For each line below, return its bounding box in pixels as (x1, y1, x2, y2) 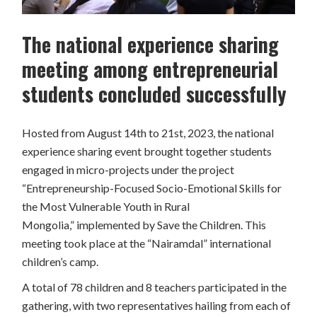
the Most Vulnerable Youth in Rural (22, 199, 190, 213)
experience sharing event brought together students (22, 144, 272, 158)
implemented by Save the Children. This (74, 217, 267, 231)
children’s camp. (22, 254, 99, 268)
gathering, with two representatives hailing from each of (22, 298, 292, 312)
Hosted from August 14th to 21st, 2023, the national (22, 125, 275, 139)
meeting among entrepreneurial (22, 54, 279, 83)
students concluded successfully (22, 79, 287, 108)
